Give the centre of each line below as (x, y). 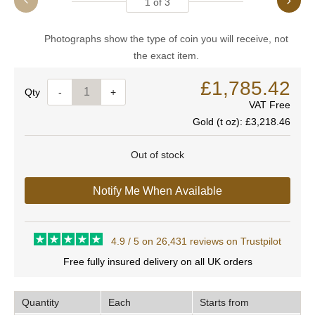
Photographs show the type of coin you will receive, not (166, 39)
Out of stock (157, 155)
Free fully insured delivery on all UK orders (157, 262)
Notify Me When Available (157, 191)
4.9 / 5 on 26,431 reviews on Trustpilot (196, 241)
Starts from (224, 302)
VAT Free (270, 105)
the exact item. (166, 56)
